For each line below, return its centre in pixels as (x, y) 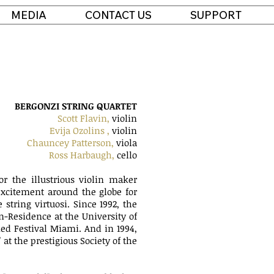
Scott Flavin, (83, 118)
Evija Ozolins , (80, 130)
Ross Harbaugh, (82, 155)
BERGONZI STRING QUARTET (76, 106)
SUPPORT (216, 15)
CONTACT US (118, 15)
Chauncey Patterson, (72, 143)
